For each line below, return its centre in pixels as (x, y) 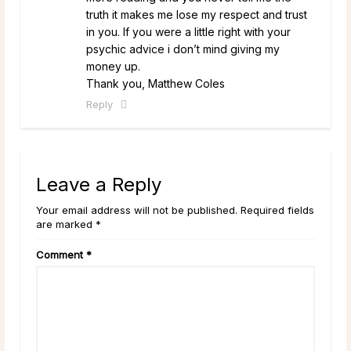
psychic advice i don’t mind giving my (183, 49)
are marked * (69, 224)
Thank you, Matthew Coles (156, 83)
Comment (61, 254)
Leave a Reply (99, 184)
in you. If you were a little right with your (188, 31)
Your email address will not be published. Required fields (175, 210)
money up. (113, 66)
